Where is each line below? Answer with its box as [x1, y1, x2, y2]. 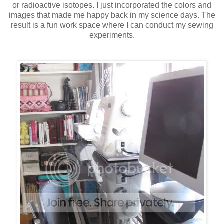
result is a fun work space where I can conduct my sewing [10, 20, 213, 29]
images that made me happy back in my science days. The [8, 10, 215, 19]
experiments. [89, 30, 135, 39]
